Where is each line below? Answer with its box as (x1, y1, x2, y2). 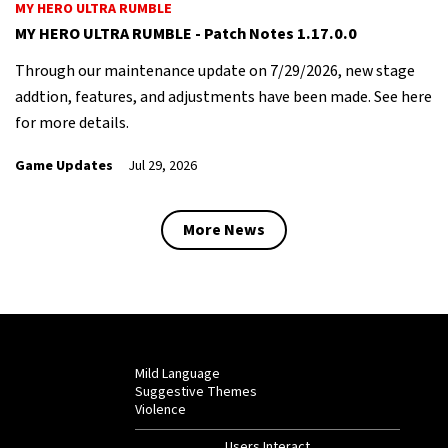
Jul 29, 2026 (128, 155, 197, 176)
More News (183, 218, 265, 241)
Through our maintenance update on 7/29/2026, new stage (15, 59, 415, 82)
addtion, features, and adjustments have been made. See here (15, 85, 432, 108)
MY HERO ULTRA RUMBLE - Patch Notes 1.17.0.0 (15, 23, 357, 46)
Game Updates (15, 155, 113, 176)
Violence (135, 399, 186, 420)
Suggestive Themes (135, 381, 257, 402)
